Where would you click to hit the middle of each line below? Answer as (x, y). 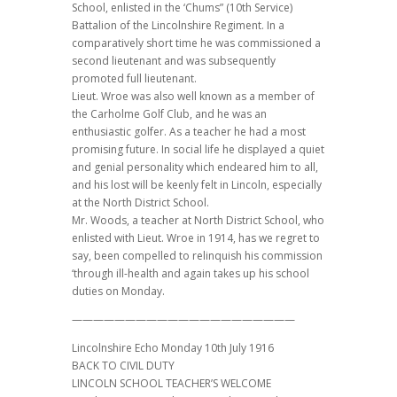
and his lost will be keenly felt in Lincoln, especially (196, 184)
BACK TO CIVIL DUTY (123, 365)
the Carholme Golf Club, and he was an (169, 113)
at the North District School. (140, 202)
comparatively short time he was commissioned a (196, 43)
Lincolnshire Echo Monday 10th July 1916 (172, 347)
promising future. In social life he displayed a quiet (198, 149)
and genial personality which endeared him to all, (195, 167)
